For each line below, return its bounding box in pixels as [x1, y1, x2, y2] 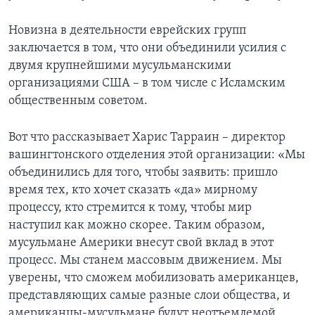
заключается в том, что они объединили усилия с [8, 41, 286, 55]
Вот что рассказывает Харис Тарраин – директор [8, 130, 285, 144]
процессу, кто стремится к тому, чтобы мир [8, 200, 252, 214]
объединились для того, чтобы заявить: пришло [8, 165, 278, 179]
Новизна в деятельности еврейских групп [8, 23, 246, 37]
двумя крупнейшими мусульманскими [8, 58, 231, 72]
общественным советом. [8, 94, 148, 108]
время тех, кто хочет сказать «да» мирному [8, 183, 257, 197]
